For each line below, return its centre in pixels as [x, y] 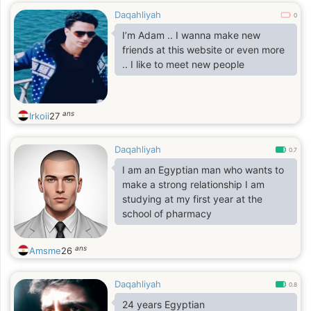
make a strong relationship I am [193, 184]
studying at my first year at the [192, 199]
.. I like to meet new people [183, 64]
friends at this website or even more [203, 50]
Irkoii [39, 116]
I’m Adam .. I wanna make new [191, 35]
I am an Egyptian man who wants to [203, 170]
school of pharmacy [167, 213]
